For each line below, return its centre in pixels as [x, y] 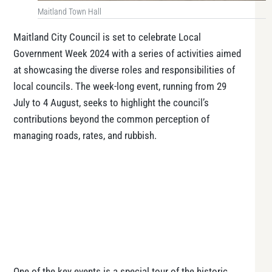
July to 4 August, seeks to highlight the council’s [111, 103]
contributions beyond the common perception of [111, 119]
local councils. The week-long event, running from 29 [120, 86]
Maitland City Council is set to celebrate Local [107, 37]
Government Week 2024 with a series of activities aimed [127, 53]
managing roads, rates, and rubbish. [85, 135]
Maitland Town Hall [70, 12]
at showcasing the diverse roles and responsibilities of [124, 70]
